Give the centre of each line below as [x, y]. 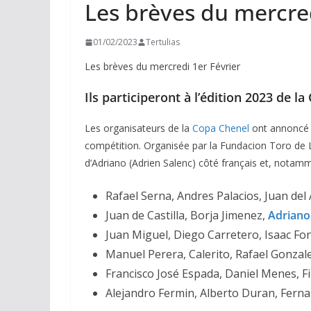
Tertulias [163, 42]
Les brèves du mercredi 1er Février [162, 67]
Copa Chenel [221, 128]
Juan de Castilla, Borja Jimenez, [187, 216]
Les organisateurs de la [138, 128]
